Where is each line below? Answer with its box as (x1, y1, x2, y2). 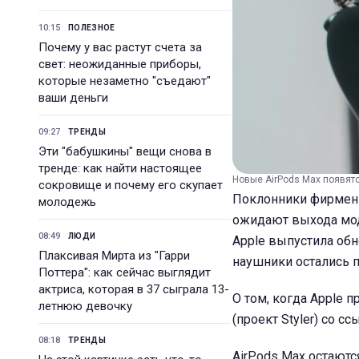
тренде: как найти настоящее (38, 161, 202, 175)
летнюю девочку (38, 299, 132, 313)
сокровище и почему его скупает (38, 178, 223, 192)
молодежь (38, 195, 96, 209)
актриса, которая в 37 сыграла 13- (38, 282, 229, 296)
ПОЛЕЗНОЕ (68, 23, 115, 32)
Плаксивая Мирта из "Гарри (38, 248, 190, 263)
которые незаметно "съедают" (38, 74, 211, 88)
